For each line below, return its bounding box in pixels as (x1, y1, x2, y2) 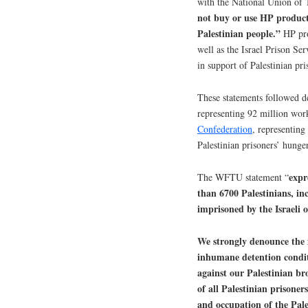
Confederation (197, 122, 252, 135)
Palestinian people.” (197, 26, 280, 41)
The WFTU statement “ (197, 170, 289, 184)
